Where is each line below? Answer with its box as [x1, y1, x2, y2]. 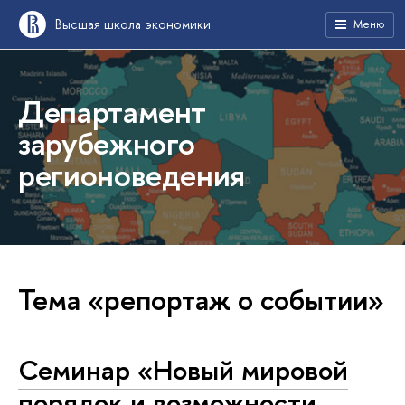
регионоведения [18, 154, 246, 196]
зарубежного [18, 122, 196, 165]
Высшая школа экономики [55, 15, 211, 33]
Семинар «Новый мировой [18, 351, 348, 389]
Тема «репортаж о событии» [18, 280, 384, 319]
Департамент [18, 90, 207, 133]
